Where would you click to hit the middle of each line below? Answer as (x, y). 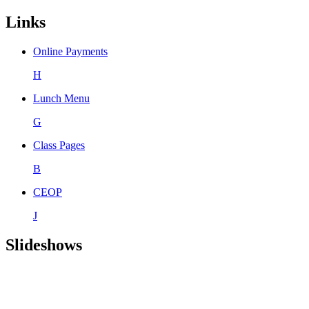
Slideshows (44, 245)
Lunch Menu (61, 98)
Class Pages (59, 145)
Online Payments (70, 51)
